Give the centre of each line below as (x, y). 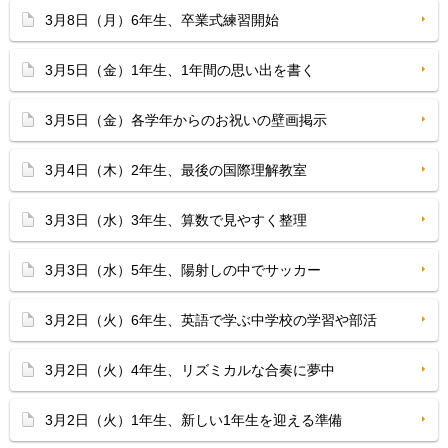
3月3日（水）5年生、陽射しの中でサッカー (183, 270)
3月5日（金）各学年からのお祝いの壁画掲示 (186, 120)
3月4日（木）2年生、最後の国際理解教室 (176, 170)
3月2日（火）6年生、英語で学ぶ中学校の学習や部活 (211, 320)
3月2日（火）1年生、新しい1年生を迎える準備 (194, 420)
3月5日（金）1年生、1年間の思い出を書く (180, 70)
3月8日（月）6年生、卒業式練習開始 (162, 20)
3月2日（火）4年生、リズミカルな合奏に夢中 (190, 370)
